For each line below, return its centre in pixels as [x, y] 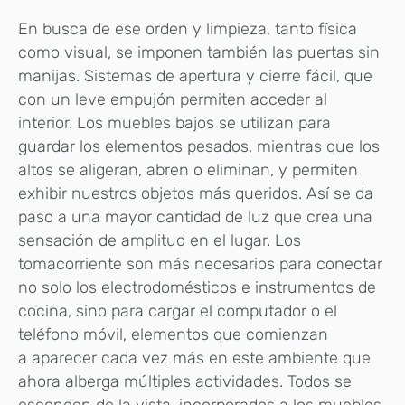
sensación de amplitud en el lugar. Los [160, 241]
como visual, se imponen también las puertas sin [199, 53]
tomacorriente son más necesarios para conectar [200, 264]
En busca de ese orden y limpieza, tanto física [188, 29]
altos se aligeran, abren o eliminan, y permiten [188, 170]
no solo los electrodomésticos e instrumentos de [197, 288]
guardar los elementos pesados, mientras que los [199, 147]
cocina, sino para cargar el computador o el [178, 311]
